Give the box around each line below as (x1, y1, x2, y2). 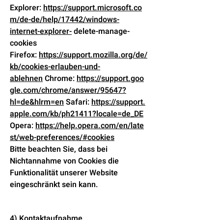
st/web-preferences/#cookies (10, 132, 114, 143)
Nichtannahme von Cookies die (10, 155, 119, 167)
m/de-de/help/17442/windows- (10, 14, 119, 26)
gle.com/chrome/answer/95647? (10, 84, 126, 96)
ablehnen (10, 73, 43, 84)
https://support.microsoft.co (43, 2, 142, 14)
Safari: (64, 96, 91, 108)
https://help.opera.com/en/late (35, 120, 144, 132)
